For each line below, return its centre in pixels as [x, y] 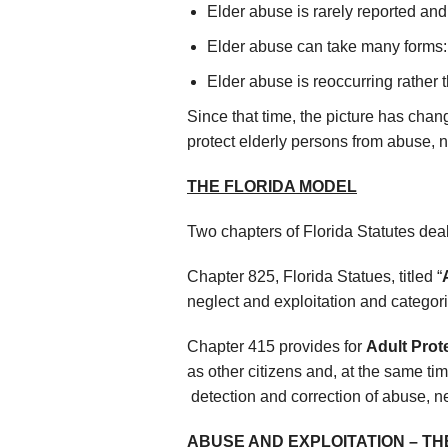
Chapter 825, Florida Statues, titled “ [314, 276]
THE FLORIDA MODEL [272, 186]
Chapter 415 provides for [276, 346]
